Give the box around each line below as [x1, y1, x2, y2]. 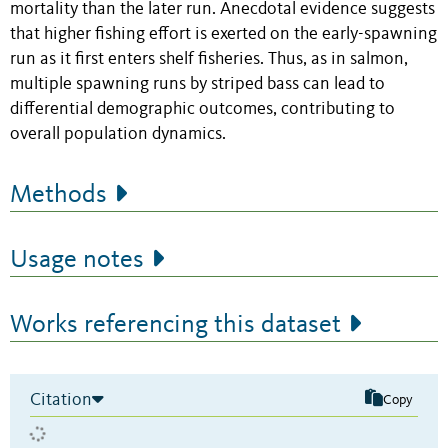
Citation [30, 391, 92, 410]
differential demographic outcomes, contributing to [10, 101, 395, 119]
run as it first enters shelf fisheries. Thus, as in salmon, [10, 51, 408, 69]
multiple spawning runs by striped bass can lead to [10, 76, 385, 94]
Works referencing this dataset [10, 312, 341, 339]
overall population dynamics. [10, 126, 226, 144]
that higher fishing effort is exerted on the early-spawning [10, 26, 437, 44]
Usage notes [10, 247, 144, 274]
